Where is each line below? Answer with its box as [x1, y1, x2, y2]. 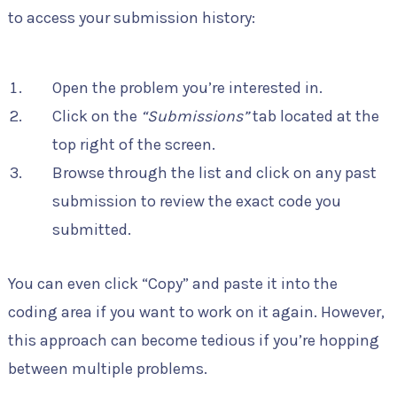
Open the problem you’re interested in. [51, 78, 323, 98]
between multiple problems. [7, 358, 207, 378]
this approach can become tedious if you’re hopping [7, 330, 379, 350]
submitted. [51, 220, 131, 240]
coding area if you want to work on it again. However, [7, 301, 385, 322]
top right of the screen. [51, 135, 215, 155]
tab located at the [248, 106, 379, 127]
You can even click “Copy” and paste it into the [7, 273, 338, 293]
